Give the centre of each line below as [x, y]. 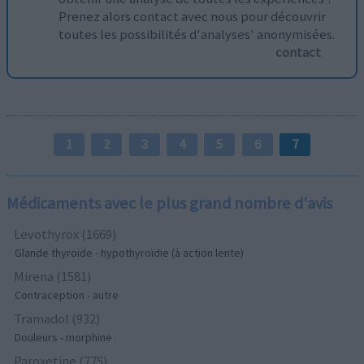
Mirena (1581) [53, 276]
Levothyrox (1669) [66, 234]
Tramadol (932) [58, 318]
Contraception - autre [67, 295]
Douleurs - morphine [64, 337]
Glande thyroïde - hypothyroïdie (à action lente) [130, 252]
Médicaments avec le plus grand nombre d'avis [170, 203]
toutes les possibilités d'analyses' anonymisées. [197, 34]
